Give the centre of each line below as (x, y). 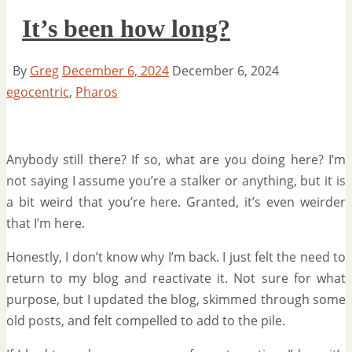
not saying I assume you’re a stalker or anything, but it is (176, 180)
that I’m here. (46, 223)
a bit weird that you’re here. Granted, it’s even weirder (176, 202)
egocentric (38, 92)
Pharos (97, 92)
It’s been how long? (126, 28)
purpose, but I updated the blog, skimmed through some (176, 299)
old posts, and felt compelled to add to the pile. (146, 320)
